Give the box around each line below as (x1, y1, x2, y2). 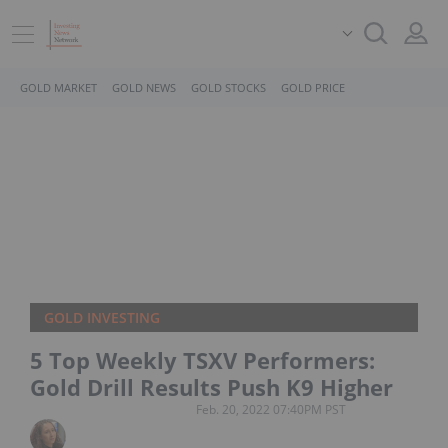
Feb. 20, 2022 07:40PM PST (196, 401, 346, 418)
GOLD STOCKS (191, 80, 266, 95)
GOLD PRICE (281, 80, 345, 95)
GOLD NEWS (112, 80, 176, 95)
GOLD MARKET (20, 80, 97, 95)
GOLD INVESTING (44, 308, 160, 327)
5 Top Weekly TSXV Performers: (30, 345, 375, 375)
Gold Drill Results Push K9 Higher (30, 372, 393, 402)
